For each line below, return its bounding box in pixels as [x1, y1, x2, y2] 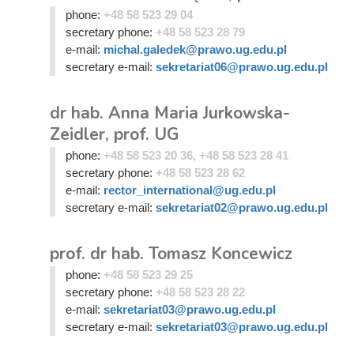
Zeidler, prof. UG [50, 123, 179, 145]
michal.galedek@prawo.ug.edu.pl [103, 43, 287, 56]
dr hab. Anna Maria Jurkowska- [50, 102, 290, 124]
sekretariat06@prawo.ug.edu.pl [155, 60, 328, 73]
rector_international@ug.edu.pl [103, 183, 276, 197]
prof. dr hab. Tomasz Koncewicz [50, 243, 292, 265]
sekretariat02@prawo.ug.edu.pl [155, 201, 328, 214]
